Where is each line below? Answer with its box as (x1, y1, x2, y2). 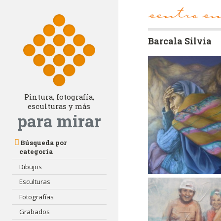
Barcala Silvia (147, 35, 212, 47)
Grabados (19, 207, 50, 217)
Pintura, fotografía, (24, 92, 94, 102)
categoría (19, 147, 53, 156)
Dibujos (19, 162, 42, 171)
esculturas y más (28, 102, 91, 111)
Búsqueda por (20, 138, 67, 147)
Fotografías (19, 192, 54, 201)
